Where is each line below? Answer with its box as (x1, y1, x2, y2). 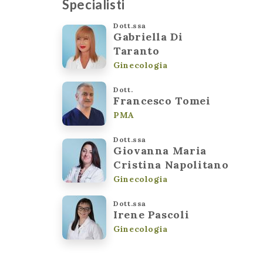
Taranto (113, 43, 160, 58)
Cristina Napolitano (113, 157, 229, 171)
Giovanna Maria (113, 143, 207, 157)
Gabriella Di (113, 29, 183, 43)
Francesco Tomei (113, 93, 211, 107)
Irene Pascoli (113, 207, 190, 221)
